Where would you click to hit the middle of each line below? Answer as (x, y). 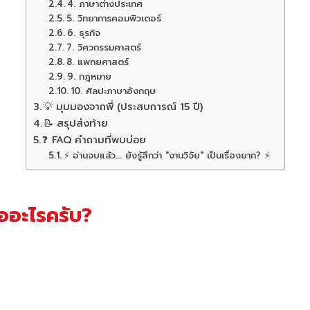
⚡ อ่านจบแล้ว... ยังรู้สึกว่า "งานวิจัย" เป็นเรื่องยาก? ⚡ (166, 155)
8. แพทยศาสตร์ (97, 62)
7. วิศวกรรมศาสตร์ (103, 47)
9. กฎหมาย (89, 76)
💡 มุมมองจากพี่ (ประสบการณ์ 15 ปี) (123, 107)
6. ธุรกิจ (83, 33)
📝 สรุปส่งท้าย (76, 123)
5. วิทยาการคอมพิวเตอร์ (113, 18)
